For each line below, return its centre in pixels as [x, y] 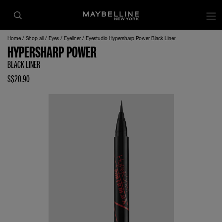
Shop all [35, 38]
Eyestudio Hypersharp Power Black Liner [131, 38]
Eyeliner [73, 38]
